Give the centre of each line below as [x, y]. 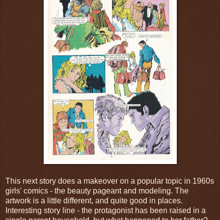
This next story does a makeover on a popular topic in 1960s [110, 181]
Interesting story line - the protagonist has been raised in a [106, 210]
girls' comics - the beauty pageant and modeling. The [97, 191]
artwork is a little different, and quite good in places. [94, 200]
